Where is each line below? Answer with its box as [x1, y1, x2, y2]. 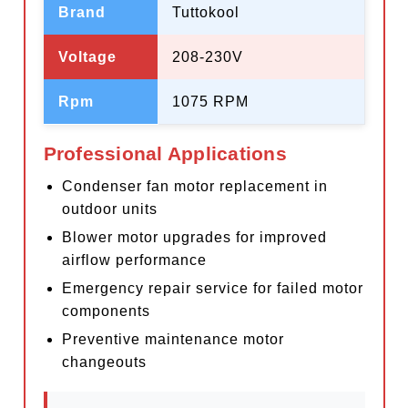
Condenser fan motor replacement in [61, 178, 328, 195]
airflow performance [61, 252, 207, 269]
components [61, 303, 150, 320]
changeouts [61, 354, 147, 371]
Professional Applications [43, 143, 287, 166]
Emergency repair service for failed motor [61, 280, 363, 297]
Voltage [57, 49, 117, 66]
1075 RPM [171, 94, 249, 110]
